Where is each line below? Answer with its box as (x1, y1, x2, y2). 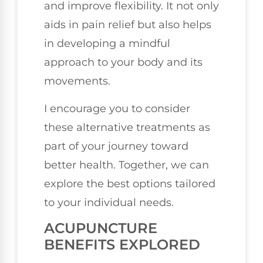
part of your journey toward (44, 139, 188, 153)
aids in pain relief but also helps (44, 18, 211, 32)
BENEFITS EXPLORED (44, 236, 200, 254)
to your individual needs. (44, 195, 174, 209)
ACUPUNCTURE (44, 220, 157, 237)
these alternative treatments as (44, 120, 210, 134)
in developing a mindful (44, 37, 170, 50)
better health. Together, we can (44, 158, 209, 171)
